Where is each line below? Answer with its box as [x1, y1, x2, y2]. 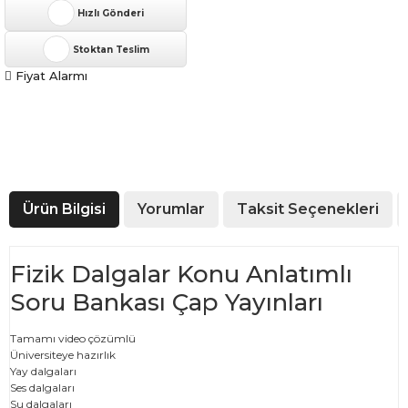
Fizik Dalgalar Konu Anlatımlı [10, 260, 352, 289]
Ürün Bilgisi [23, 200, 106, 218]
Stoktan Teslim [72, 43, 149, 56]
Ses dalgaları [10, 381, 75, 394]
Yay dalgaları [10, 364, 76, 378]
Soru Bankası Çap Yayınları [10, 288, 323, 317]
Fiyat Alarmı [15, 68, 87, 83]
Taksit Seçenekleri [237, 200, 379, 218]
